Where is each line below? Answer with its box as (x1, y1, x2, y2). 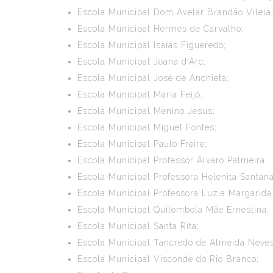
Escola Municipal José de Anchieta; (77, 73, 229, 83)
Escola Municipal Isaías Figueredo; (77, 40, 226, 50)
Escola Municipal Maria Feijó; (77, 90, 203, 99)
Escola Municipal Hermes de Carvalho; (77, 24, 244, 34)
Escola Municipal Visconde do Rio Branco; (77, 254, 259, 264)
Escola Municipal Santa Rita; (77, 221, 199, 231)
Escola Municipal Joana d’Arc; (77, 57, 206, 66)
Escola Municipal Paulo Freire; (77, 139, 207, 149)
